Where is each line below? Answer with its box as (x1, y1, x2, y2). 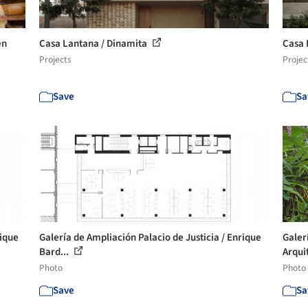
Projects (39, 52, 72, 66)
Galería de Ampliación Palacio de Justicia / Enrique (39, 230, 262, 245)
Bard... (39, 244, 71, 259)
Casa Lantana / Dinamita (39, 36, 150, 51)
